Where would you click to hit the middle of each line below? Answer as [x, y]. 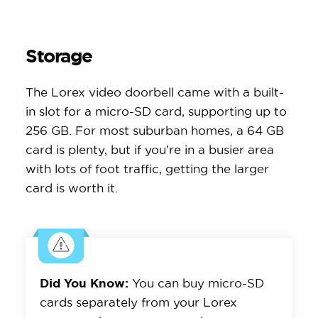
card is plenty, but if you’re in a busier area [150, 150]
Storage [59, 56]
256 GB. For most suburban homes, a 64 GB [155, 131]
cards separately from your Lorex [139, 302]
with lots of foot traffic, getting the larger [148, 169]
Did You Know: [84, 283]
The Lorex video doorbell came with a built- [155, 92]
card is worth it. [72, 188]
